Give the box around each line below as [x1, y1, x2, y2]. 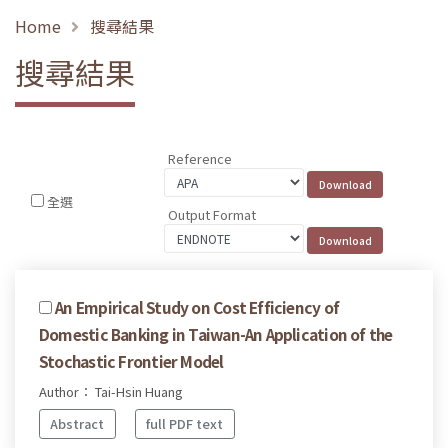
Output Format [168, 204, 257, 224]
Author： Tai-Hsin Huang [39, 381, 183, 401]
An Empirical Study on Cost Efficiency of [55, 295, 340, 318]
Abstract [50, 414, 105, 434]
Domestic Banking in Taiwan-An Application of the [39, 322, 393, 345]
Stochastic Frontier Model [39, 349, 224, 372]
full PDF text [146, 414, 224, 434]
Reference [168, 149, 233, 169]
